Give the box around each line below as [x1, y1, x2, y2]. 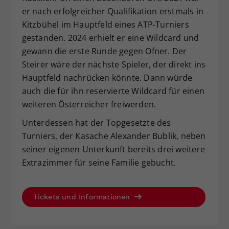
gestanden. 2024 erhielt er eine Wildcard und [21, 32, 199, 44]
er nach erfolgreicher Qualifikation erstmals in [21, 6, 203, 17]
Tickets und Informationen [33, 193, 133, 201]
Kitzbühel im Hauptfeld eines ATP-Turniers [21, 19, 189, 31]
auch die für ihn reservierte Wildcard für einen [21, 85, 204, 97]
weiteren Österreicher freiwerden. [21, 99, 156, 110]
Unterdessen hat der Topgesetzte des [21, 117, 171, 129]
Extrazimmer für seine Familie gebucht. [21, 157, 176, 169]
